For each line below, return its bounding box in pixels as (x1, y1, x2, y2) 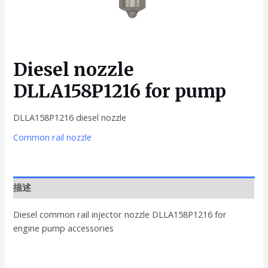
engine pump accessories (13, 221, 114, 234)
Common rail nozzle (13, 131, 92, 144)
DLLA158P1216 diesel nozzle (13, 111, 127, 123)
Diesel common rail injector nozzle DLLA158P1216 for (13, 208, 227, 220)
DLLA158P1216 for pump (13, 79, 227, 102)
